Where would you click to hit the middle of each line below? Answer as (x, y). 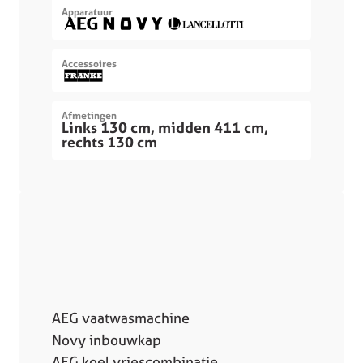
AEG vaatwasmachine (121, 318)
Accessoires (89, 63)
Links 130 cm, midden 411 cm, (165, 127)
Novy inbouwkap (107, 340)
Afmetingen (89, 115)
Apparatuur (87, 11)
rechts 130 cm (109, 142)
